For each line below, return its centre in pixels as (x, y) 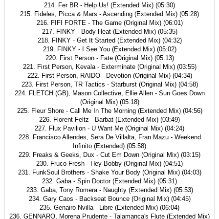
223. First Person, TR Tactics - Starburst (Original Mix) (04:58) (109, 84)
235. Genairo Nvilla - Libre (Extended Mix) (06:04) (109, 208)
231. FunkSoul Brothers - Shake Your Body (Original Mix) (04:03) (109, 172)
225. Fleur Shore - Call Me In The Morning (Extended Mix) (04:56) (109, 111)
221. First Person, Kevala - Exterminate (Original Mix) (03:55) (109, 67)
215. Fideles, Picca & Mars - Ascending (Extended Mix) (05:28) (109, 14)
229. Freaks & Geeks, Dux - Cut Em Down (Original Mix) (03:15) (109, 155)
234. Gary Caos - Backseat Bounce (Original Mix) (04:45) (109, 199)
